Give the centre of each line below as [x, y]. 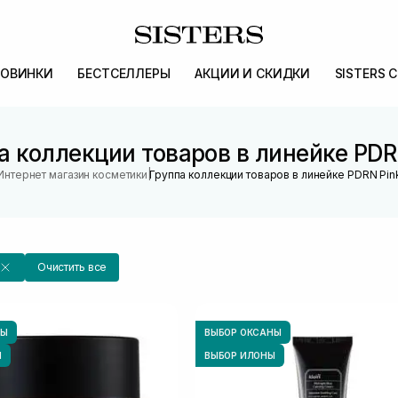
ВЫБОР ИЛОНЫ [240, 355]
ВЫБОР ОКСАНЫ [243, 332]
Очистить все [72, 267]
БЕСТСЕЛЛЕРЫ [124, 73]
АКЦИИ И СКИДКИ [253, 73]
